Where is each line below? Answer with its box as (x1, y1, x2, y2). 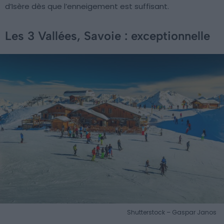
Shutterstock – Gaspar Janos (127, 208, 216, 217)
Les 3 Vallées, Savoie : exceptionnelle (5, 28, 210, 43)
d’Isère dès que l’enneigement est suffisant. (5, 1, 169, 12)
